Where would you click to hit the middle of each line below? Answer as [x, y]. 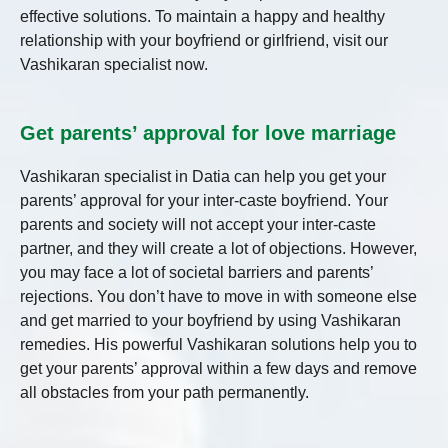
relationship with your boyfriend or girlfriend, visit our [204, 41]
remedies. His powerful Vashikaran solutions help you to [218, 345]
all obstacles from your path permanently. [164, 393]
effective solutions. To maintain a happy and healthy [202, 17]
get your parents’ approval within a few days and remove [218, 369]
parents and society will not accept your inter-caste [198, 225]
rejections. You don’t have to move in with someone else [218, 297]
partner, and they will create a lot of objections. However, [218, 249]
